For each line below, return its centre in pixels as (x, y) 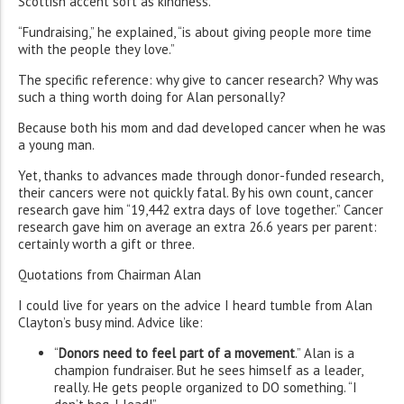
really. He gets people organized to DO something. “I (206, 388)
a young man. (56, 145)
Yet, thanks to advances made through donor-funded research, (200, 176)
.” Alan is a (325, 353)
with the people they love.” (96, 50)
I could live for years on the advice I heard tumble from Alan (195, 306)
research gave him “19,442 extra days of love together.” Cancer (201, 210)
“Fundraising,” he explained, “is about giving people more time (195, 32)
